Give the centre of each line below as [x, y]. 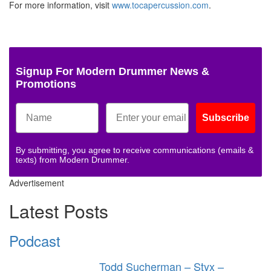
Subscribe [226, 117]
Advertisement [37, 182]
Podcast [35, 240]
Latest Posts [59, 211]
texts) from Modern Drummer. [73, 159]
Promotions [46, 84]
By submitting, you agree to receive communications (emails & [135, 150]
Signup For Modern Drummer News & [113, 71]
